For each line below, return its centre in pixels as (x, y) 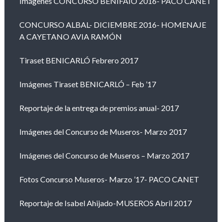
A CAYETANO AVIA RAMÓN (70, 36)
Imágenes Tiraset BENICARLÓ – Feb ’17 (87, 84)
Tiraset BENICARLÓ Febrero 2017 (79, 60)
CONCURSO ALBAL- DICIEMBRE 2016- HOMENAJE (112, 25)
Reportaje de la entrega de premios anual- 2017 (99, 108)
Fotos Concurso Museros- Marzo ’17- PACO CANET (109, 179)
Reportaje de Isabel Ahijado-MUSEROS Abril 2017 (105, 203)
